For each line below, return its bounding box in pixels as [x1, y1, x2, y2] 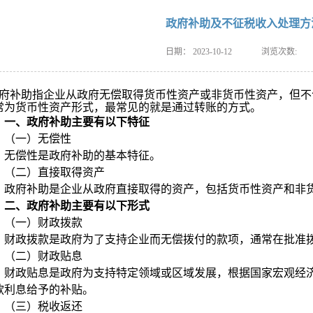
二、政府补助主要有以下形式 [4, 200, 150, 212]
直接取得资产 [38, 166, 105, 178]
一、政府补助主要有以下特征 [4, 116, 150, 128]
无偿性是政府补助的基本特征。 [4, 150, 161, 161]
